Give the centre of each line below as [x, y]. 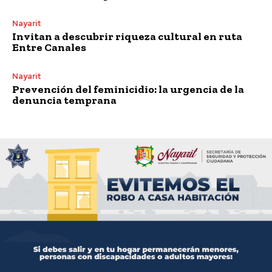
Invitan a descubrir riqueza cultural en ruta [127, 36]
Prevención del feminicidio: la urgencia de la [128, 89]
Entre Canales [49, 47]
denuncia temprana [64, 100]
